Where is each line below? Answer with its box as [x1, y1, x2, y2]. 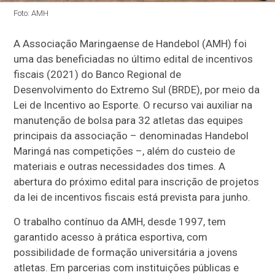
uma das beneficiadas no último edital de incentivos [14, 53, 254, 66]
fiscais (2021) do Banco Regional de [14, 68, 182, 81]
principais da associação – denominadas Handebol [14, 130, 249, 142]
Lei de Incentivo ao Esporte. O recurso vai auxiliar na [14, 99, 253, 112]
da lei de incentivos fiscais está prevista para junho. [14, 191, 251, 204]
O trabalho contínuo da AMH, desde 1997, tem [14, 215, 227, 228]
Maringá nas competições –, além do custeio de [14, 145, 236, 158]
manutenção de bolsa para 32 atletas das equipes [14, 114, 244, 127]
